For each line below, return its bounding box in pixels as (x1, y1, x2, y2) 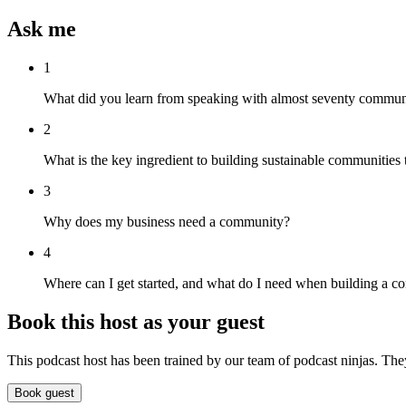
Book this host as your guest (7, 310, 265, 334)
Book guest (14, 385, 74, 400)
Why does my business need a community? (43, 214, 290, 230)
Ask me (7, 17, 76, 42)
